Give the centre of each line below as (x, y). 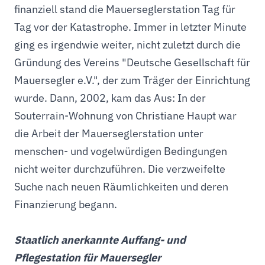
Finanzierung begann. (66, 204)
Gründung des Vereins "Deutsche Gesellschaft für (132, 62)
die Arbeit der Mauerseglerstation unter (109, 133)
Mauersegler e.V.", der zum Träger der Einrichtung (132, 80)
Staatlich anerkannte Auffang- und (100, 240)
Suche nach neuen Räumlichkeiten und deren (121, 187)
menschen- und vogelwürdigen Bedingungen (121, 151)
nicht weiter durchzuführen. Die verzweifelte (120, 169)
